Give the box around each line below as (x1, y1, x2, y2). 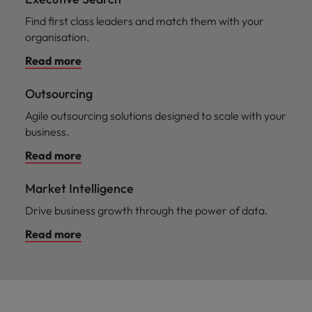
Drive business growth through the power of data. (25, 203, 268, 217)
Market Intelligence (25, 180, 134, 196)
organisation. (25, 29, 90, 44)
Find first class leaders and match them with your (25, 13, 264, 28)
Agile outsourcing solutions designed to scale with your (25, 108, 286, 123)
